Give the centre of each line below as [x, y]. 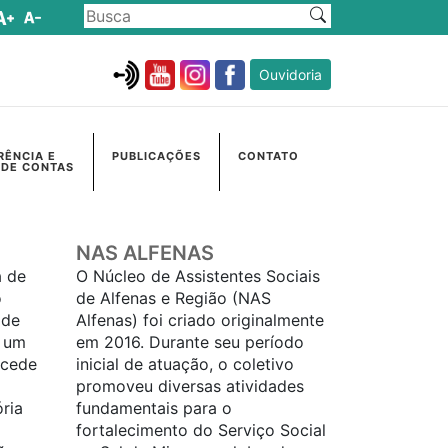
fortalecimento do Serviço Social [201, 430]
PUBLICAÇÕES [156, 156]
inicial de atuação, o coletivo [185, 364]
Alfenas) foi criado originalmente [200, 320]
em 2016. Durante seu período [190, 342]
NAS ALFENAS [145, 253]
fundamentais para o [154, 408]
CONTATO [268, 156]
